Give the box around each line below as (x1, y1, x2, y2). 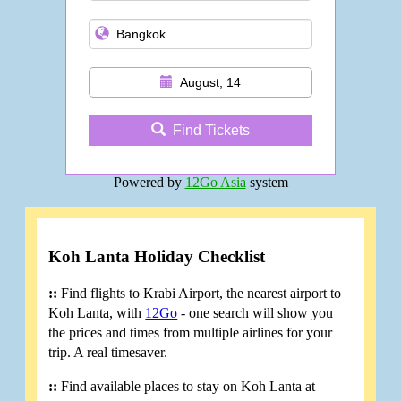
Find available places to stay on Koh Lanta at (57, 378, 316, 394)
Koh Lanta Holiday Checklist (48, 246, 266, 266)
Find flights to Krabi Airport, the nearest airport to (57, 285, 342, 301)
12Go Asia (184, 174, 246, 190)
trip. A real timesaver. (48, 344, 168, 360)
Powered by (113, 174, 185, 190)
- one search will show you (177, 304, 334, 320)
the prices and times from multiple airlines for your (48, 324, 333, 340)
